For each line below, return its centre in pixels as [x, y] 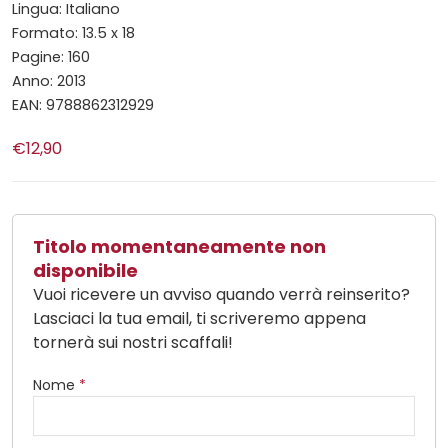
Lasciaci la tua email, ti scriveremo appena [199, 318]
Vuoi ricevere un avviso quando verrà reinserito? [221, 294]
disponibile [85, 270]
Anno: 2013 [49, 81]
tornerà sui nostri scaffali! [133, 342]
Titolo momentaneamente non [179, 246]
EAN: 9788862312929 [83, 105]
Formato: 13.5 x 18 [73, 33]
